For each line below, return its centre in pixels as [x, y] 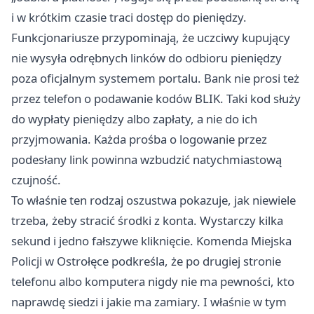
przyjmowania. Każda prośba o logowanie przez [139, 139]
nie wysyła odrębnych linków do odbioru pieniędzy [146, 57]
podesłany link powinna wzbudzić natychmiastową [146, 159]
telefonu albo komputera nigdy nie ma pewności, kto [153, 281]
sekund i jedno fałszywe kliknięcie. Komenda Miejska [151, 240]
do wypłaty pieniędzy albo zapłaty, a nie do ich [134, 118]
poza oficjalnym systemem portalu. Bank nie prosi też [155, 78]
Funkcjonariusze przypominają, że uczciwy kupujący [151, 37]
